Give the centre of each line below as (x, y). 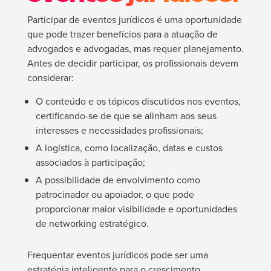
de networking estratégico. (92, 224)
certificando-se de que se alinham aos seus (126, 116)
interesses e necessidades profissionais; (119, 131)
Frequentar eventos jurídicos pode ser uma (117, 255)
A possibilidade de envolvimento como (118, 180)
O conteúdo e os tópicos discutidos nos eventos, (138, 102)
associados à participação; (90, 163)
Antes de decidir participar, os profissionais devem (132, 64)
